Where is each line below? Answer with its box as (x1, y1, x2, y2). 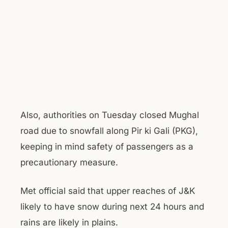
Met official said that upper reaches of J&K (20, 186, 195, 196)
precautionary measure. (20, 157, 118, 167)
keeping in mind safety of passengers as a (20, 141, 193, 152)
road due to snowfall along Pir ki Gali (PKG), (20, 125, 198, 136)
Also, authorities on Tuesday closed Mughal (20, 109, 199, 120)
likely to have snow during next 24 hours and (20, 202, 204, 212)
